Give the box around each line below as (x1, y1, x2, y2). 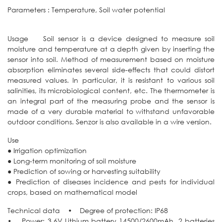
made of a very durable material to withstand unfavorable (7, 106, 215, 116)
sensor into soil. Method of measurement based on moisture (7, 54, 215, 64)
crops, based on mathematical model (7, 187, 137, 197)
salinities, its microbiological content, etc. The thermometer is (7, 85, 215, 95)
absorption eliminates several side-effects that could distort (7, 64, 215, 74)
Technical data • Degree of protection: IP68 (7, 205, 168, 215)
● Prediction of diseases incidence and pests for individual (7, 176, 215, 186)
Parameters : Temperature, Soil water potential (7, 4, 165, 14)
